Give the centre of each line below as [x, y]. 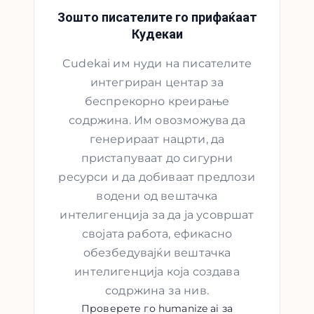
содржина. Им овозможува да [157, 121]
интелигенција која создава [157, 272]
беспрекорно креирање [157, 102]
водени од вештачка [157, 196]
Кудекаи [157, 34]
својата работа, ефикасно [157, 234]
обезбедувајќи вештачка [157, 253]
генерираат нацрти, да [157, 139]
